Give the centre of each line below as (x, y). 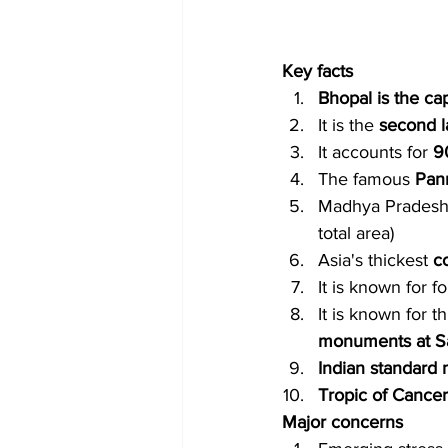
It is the (348, 125)
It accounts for (375, 152)
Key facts (317, 71)
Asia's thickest (373, 260)
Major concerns (342, 422)
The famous (366, 179)
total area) (356, 233)
